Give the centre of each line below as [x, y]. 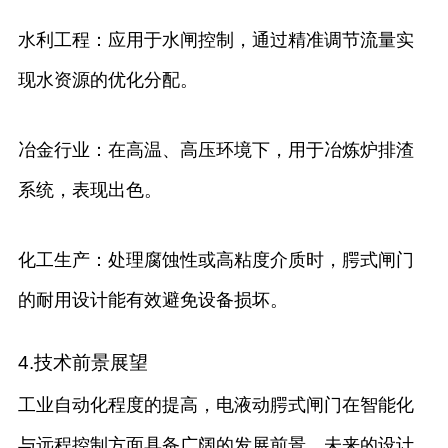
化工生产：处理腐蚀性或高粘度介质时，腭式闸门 [215, 260]
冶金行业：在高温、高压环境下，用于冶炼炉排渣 [215, 150]
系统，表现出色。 [89, 190]
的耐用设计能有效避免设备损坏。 [152, 300]
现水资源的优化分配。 [107, 80]
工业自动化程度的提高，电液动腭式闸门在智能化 [215, 405]
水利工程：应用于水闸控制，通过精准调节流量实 [215, 40]
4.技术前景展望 [82, 363]
